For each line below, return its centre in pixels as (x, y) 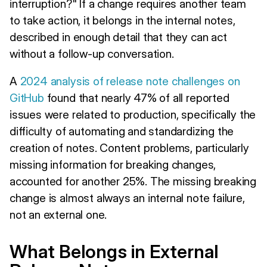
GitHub (27, 97)
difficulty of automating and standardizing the (122, 131)
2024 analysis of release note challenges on (130, 81)
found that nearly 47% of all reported (136, 97)
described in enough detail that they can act (118, 37)
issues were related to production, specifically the (133, 114)
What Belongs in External (114, 251)
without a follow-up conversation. (92, 53)
